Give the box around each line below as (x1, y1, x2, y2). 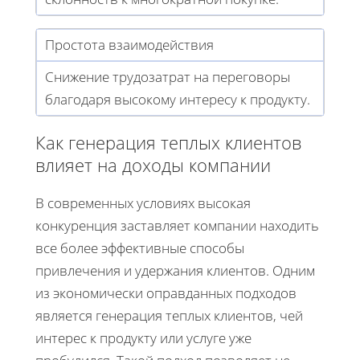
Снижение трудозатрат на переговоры (45, 67, 290, 87)
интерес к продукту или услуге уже (35, 329, 252, 348)
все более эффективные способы (35, 239, 244, 258)
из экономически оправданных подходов (35, 284, 297, 303)
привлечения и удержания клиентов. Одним (35, 261, 315, 280)
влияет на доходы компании (35, 153, 271, 178)
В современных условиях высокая (35, 194, 251, 213)
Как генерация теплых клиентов (35, 130, 301, 155)
